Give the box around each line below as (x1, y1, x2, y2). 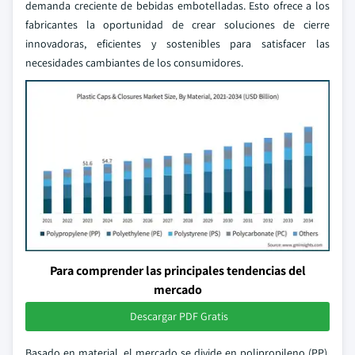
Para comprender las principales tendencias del (49, 262, 306, 279)
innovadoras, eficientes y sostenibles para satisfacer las (25, 36, 330, 51)
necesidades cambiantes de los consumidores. (25, 55, 243, 70)
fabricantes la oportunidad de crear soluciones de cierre (25, 17, 330, 32)
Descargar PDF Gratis (130, 309, 228, 323)
